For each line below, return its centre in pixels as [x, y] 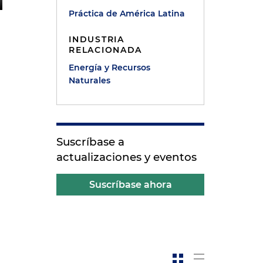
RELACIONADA [106, 50]
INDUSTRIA [97, 39]
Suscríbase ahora [130, 185]
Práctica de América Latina [127, 14]
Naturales [90, 80]
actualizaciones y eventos [127, 157]
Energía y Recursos [110, 68]
